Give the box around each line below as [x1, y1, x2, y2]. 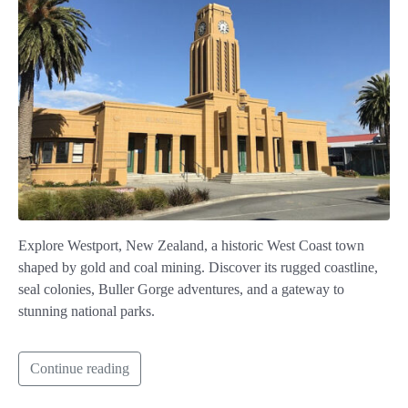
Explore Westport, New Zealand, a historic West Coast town [18, 238, 364, 254]
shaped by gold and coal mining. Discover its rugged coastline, [18, 260, 378, 276]
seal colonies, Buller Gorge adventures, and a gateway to [18, 281, 344, 298]
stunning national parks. [18, 303, 155, 320]
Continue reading [30, 361, 129, 377]
